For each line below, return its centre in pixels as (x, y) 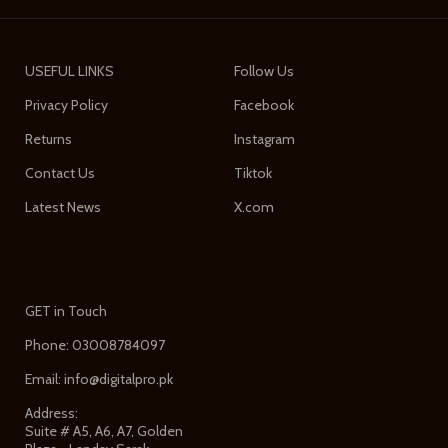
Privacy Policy (67, 104)
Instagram (264, 138)
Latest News (63, 206)
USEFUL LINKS (70, 70)
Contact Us (60, 172)
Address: (52, 412)
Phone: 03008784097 (95, 344)
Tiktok (253, 172)
